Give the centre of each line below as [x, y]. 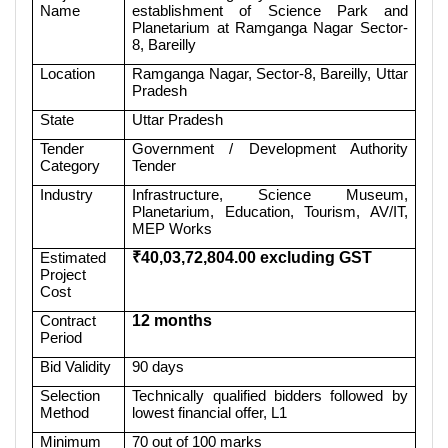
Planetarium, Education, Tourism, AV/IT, [270, 211]
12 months [172, 320]
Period [61, 337]
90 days [158, 366]
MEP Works [172, 228]
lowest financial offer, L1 [210, 412]
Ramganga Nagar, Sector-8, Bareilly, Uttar [270, 73]
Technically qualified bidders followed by [270, 395]
